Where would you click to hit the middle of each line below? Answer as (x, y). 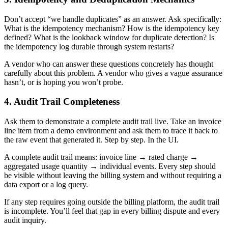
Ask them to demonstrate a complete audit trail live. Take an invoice (113, 122)
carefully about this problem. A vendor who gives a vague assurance (113, 73)
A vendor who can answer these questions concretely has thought (109, 64)
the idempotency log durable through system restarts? (89, 46)
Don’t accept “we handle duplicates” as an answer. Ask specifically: (113, 19)
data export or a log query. (46, 185)
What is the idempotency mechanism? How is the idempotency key (112, 28)
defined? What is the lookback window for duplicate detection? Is (109, 37)
